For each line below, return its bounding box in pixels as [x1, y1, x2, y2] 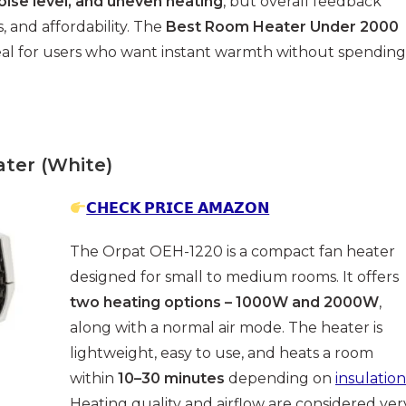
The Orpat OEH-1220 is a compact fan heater [70, 243, 395, 261]
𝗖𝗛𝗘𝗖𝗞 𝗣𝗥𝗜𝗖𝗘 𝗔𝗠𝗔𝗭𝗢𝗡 [86, 199, 270, 217]
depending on [225, 370, 335, 388]
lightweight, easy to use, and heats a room [70, 344, 373, 362]
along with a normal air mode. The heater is [70, 319, 382, 337]
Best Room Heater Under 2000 [166, 18, 399, 36]
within [70, 370, 118, 388]
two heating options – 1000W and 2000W [70, 294, 379, 312]
